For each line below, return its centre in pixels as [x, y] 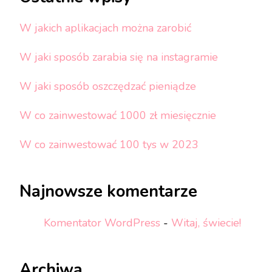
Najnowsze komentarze [108, 192]
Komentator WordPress [102, 223]
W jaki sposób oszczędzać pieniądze [108, 87]
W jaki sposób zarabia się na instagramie [119, 57]
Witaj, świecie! [206, 223]
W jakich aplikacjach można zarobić [105, 28]
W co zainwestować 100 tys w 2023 [109, 145]
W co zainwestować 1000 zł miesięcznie [118, 116]
